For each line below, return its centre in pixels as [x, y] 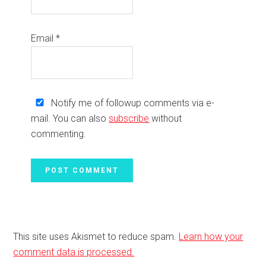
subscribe [129, 119]
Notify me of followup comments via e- [132, 103]
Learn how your [211, 236]
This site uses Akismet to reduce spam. [96, 236]
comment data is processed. [74, 252]
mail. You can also [70, 119]
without [166, 119]
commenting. [59, 134]
